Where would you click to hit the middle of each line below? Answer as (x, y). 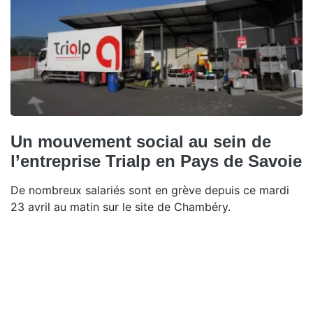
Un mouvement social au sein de (141, 141)
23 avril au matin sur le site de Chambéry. (121, 206)
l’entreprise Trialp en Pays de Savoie (156, 161)
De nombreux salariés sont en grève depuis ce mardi (150, 190)
